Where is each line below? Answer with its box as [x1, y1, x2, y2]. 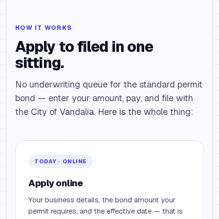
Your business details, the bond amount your [28, 195, 175, 204]
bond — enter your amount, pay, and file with [15, 92, 193, 104]
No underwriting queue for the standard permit [15, 79, 202, 90]
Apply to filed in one [15, 37, 153, 56]
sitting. [15, 53, 64, 72]
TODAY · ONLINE [34, 157, 88, 165]
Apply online [28, 177, 83, 189]
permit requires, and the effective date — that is [28, 206, 183, 216]
